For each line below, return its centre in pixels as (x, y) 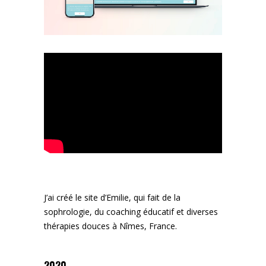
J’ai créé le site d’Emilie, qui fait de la (112, 198)
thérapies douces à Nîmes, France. (110, 226)
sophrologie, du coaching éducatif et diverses (131, 212)
